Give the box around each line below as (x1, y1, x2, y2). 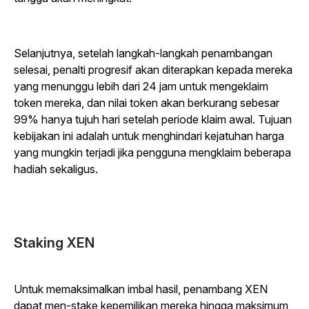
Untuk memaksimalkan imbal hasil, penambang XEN (14, 282, 268, 296)
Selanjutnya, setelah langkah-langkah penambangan (14, 46, 272, 60)
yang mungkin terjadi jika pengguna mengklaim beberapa (14, 146, 291, 159)
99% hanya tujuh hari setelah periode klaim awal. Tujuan (14, 112, 292, 126)
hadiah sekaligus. (14, 162, 101, 176)
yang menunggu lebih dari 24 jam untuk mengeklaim (14, 79, 268, 93)
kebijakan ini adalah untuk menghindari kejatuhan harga (14, 129, 284, 143)
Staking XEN (14, 235, 94, 251)
